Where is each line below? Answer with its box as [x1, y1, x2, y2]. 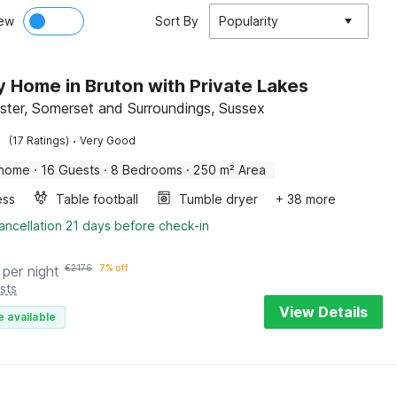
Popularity [219, 13, 278, 28]
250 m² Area [193, 162, 267, 177]
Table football [56, 191, 139, 206]
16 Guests [41, 162, 101, 177]
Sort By [155, 13, 198, 28]
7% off [99, 262, 129, 273]
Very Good [80, 134, 136, 147]
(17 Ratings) [9, 134, 70, 147]
